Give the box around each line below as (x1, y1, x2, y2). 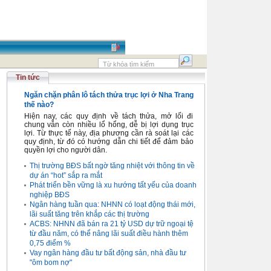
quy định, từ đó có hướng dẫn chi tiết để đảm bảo (24, 137, 194, 146)
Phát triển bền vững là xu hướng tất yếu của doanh (29, 181, 197, 189)
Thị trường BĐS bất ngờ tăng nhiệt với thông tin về (29, 162, 195, 170)
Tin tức (15, 73, 40, 82)
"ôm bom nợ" (29, 258, 72, 267)
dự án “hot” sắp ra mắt (29, 171, 102, 180)
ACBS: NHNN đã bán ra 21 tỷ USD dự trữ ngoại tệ (29, 220, 194, 228)
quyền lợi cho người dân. (24, 146, 107, 154)
